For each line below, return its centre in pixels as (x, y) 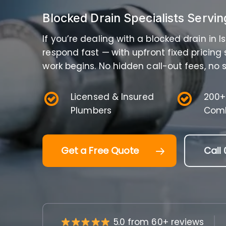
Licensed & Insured (112, 97)
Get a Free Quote (100, 150)
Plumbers (91, 110)
